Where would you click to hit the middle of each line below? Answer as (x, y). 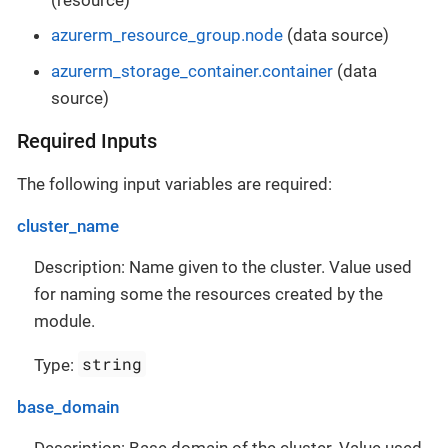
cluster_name (68, 225)
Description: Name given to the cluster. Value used (223, 266)
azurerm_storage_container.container (192, 70)
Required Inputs (87, 141)
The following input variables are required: (174, 183)
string (112, 364)
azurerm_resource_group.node (167, 35)
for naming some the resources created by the (208, 293)
